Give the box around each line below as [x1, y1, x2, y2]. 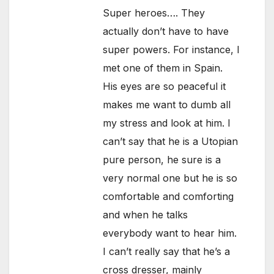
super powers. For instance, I [103, 43, 240, 56]
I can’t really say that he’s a [103, 245, 231, 258]
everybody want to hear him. [103, 227, 237, 240]
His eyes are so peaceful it [103, 80, 226, 93]
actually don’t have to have [103, 25, 229, 38]
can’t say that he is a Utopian [103, 135, 239, 148]
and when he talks [103, 209, 188, 221]
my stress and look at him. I [103, 117, 231, 130]
